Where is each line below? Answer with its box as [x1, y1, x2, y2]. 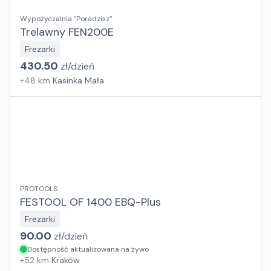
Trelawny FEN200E [20, 25, 114, 39]
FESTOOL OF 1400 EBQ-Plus [20, 195, 161, 209]
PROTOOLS [20, 184, 57, 194]
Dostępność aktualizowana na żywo [27, 244, 149, 254]
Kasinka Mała [53, 75, 104, 86]
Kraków [51, 255, 80, 266]
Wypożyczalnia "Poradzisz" [20, 14, 112, 24]
